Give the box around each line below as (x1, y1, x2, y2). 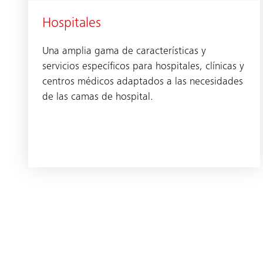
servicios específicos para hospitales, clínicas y (42, 61, 244, 72)
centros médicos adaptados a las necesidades (42, 76, 243, 87)
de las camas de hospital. (42, 92, 153, 103)
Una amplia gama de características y (42, 46, 206, 57)
